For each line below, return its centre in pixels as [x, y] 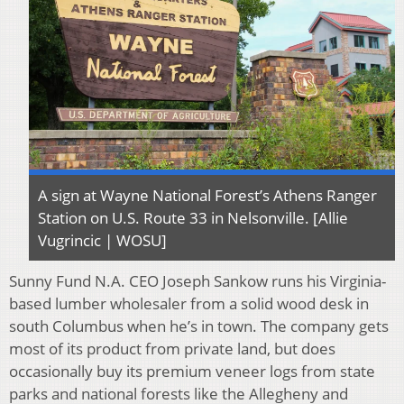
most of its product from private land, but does [172, 348]
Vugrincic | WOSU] [102, 240]
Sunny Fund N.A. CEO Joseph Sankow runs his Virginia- [197, 280]
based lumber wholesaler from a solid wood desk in [189, 303]
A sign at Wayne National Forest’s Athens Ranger [207, 195]
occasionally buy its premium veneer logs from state [192, 371]
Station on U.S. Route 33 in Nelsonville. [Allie [193, 217]
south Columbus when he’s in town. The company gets [199, 326]
